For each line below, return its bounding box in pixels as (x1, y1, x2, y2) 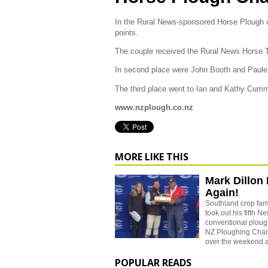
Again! (205, 186, 239, 199)
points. (115, 28, 138, 37)
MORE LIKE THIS (115, 150, 188, 163)
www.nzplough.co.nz (115, 102, 193, 112)
